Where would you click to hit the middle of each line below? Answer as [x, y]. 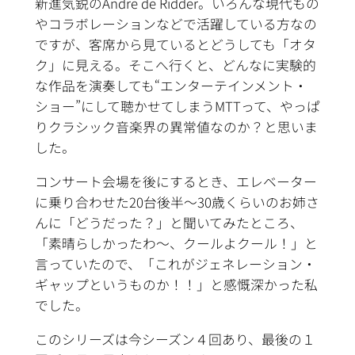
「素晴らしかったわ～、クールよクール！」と [176, 243]
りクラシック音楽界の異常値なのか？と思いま [176, 127]
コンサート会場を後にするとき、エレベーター [176, 181]
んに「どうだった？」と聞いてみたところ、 [169, 222]
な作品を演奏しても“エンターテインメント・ [171, 86]
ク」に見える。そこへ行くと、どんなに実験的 [175, 65]
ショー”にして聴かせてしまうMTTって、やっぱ [177, 107]
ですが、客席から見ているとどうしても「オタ [175, 45]
